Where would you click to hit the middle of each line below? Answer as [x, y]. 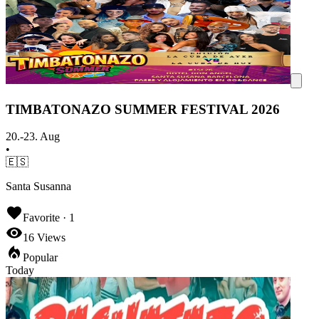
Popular [40, 258]
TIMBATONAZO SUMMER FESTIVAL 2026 [143, 109]
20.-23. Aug [33, 137]
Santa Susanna [38, 187]
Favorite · [46, 218]
